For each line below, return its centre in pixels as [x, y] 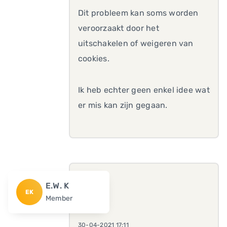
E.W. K [57, 186]
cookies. [94, 59]
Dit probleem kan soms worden [138, 13]
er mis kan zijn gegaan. [123, 105]
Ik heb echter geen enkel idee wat [144, 90]
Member [59, 198]
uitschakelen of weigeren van [136, 43]
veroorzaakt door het [119, 28]
